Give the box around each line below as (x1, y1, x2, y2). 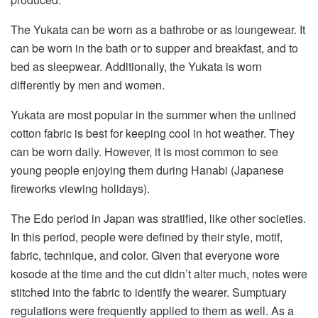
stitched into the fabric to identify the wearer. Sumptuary (11, 283, 287, 300)
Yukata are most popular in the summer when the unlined (11, 106, 296, 123)
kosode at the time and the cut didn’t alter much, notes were (11, 265, 307, 282)
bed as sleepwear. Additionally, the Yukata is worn (11, 57, 262, 75)
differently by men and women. (11, 76, 165, 93)
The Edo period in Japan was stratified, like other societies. (11, 209, 306, 226)
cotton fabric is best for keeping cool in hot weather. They (11, 124, 295, 141)
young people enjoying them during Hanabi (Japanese (11, 161, 284, 178)
